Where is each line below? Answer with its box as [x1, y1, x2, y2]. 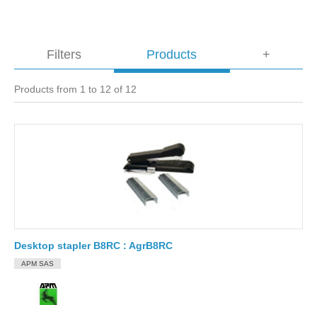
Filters [47, 47, 82, 62]
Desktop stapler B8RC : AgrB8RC [14, 240, 173, 251]
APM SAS [21, 260, 54, 267]
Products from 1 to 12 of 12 [14, 83, 137, 95]
